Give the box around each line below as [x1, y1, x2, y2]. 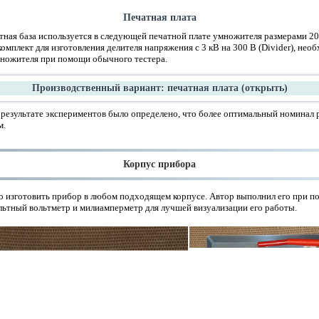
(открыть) [241, 82, 288, 93]
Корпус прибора [123, 158, 196, 169]
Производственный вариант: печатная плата [31, 82, 241, 93]
